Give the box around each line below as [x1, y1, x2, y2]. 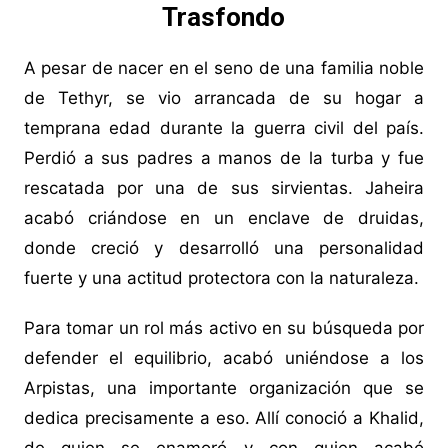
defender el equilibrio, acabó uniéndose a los [23, 348, 425, 369]
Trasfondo [162, 2, 286, 33]
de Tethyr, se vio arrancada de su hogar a [23, 88, 425, 109]
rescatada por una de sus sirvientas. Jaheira [23, 178, 425, 199]
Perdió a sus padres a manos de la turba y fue [23, 148, 425, 169]
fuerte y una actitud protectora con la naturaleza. [23, 268, 419, 289]
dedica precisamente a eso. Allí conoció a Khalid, [23, 408, 425, 429]
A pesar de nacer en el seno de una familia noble [23, 58, 425, 79]
